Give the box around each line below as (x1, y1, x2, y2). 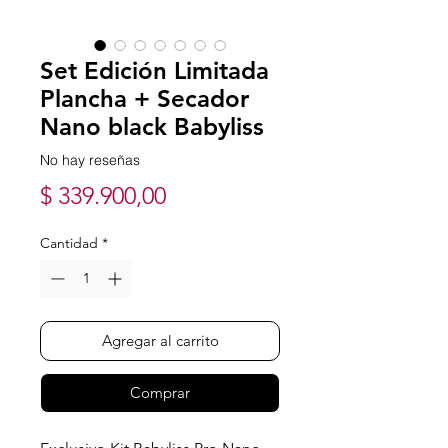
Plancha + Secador (40, 83, 249, 113)
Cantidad (40, 233, 98, 252)
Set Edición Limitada (40, 55, 269, 85)
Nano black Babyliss (40, 111, 264, 141)
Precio (165, 179, 232, 209)
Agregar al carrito (101, 330, 219, 350)
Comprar (130, 382, 190, 402)
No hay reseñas (40, 151, 140, 170)
